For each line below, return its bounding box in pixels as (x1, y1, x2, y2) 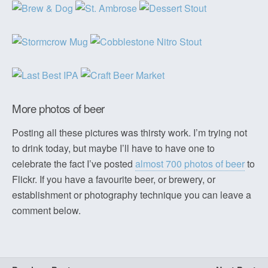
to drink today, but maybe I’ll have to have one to (12, 141, 215, 155)
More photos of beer (12, 100, 105, 116)
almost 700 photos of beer (135, 157, 245, 170)
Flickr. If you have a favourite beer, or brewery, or (12, 172, 215, 186)
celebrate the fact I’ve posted (12, 157, 135, 170)
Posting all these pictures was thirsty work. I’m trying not (12, 126, 247, 139)
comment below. (12, 203, 81, 217)
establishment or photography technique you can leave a (12, 188, 251, 202)
